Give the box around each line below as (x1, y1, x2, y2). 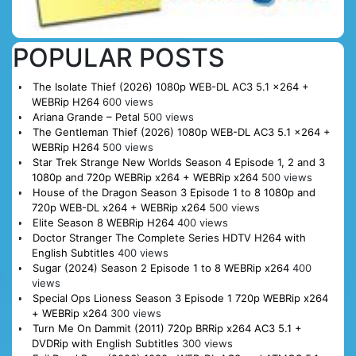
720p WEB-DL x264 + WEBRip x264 (31, 201, 206, 215)
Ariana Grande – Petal (32, 110, 140, 124)
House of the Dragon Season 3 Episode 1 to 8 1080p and (32, 186, 315, 199)
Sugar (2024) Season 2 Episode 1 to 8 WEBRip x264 (32, 261, 289, 275)
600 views (102, 95, 153, 109)
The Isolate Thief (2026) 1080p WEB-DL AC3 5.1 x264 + (32, 80, 309, 94)
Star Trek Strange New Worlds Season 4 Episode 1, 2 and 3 (32, 156, 325, 169)
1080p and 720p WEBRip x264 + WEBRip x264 (31, 171, 258, 184)
